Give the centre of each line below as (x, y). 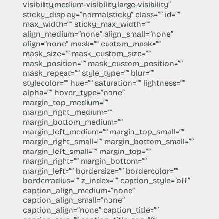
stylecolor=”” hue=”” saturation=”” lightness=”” (104, 83)
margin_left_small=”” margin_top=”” (87, 151)
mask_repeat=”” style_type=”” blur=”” (88, 73)
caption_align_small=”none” (74, 200)
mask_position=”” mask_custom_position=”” (103, 63)
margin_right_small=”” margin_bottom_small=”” (108, 141)
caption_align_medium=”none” (79, 190)
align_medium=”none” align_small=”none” (98, 34)
